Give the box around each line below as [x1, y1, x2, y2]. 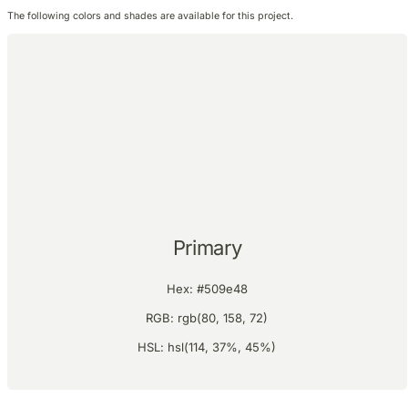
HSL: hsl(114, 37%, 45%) [138, 339, 277, 354]
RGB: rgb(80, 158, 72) [146, 310, 269, 325]
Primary [172, 235, 242, 260]
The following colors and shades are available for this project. [7, 9, 293, 22]
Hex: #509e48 [166, 280, 248, 296]
